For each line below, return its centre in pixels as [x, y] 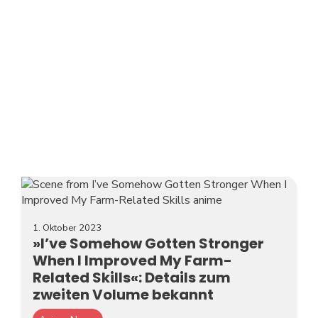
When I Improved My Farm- [132, 260]
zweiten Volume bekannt [123, 294]
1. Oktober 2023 [67, 227]
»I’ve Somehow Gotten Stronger [148, 243]
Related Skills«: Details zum [132, 277]
